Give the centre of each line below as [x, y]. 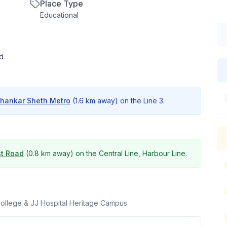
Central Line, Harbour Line [142, 154]
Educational [59, 15]
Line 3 [153, 101]
